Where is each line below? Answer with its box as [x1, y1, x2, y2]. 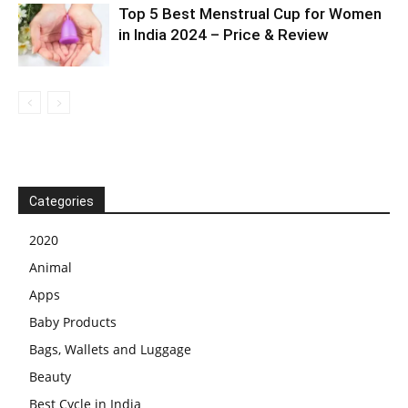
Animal [29, 258, 72, 276]
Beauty [29, 367, 71, 385]
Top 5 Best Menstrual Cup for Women [118, 4, 382, 23]
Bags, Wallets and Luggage [29, 340, 191, 358]
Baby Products [29, 312, 117, 331]
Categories [29, 193, 94, 209]
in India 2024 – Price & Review [118, 25, 329, 44]
